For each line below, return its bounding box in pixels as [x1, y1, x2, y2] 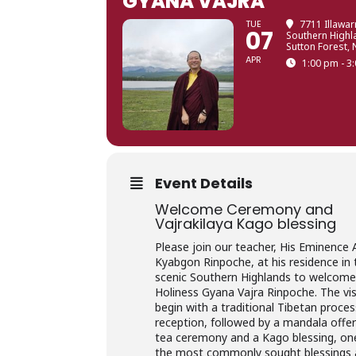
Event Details [155, 173, 253, 193]
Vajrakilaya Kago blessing [155, 214, 337, 234]
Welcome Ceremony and [155, 199, 334, 219]
